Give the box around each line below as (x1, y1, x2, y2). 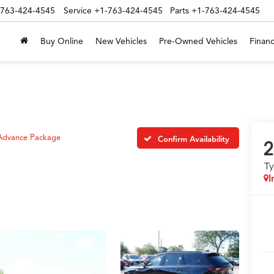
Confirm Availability (158, 134, 229, 144)
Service (64, 5, 92, 16)
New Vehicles (95, 35, 147, 46)
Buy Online (40, 35, 83, 46)
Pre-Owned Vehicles (159, 35, 237, 46)
